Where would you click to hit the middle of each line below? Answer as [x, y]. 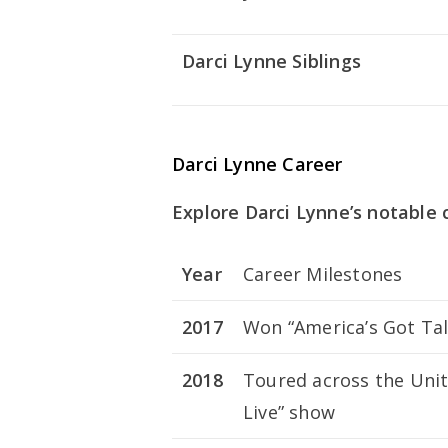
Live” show [289, 412]
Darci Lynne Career [257, 164]
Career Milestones [323, 274]
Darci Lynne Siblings [271, 61]
